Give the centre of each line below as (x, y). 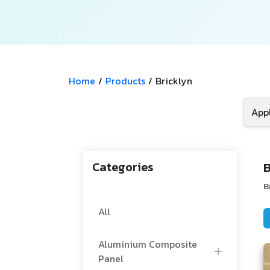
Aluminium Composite (148, 244)
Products (125, 81)
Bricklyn (174, 81)
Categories (123, 167)
